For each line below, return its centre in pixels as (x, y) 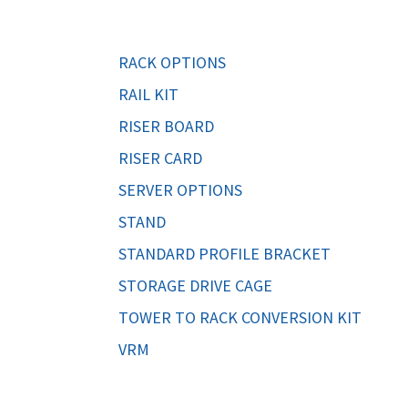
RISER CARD (160, 158)
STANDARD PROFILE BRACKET (224, 253)
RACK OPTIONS (172, 62)
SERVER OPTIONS (180, 189)
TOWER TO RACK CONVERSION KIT (240, 317)
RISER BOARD (166, 126)
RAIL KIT (148, 94)
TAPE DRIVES (197, 35)
